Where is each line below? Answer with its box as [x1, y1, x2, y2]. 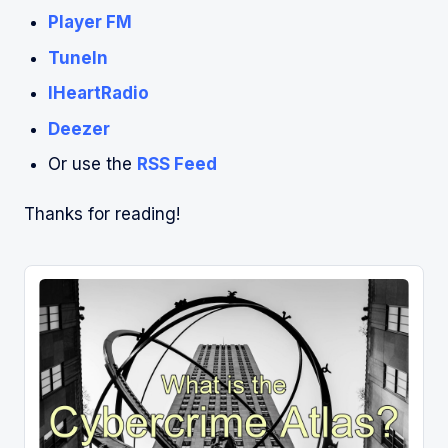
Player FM [48, 12, 132, 33]
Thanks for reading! [24, 204, 180, 225]
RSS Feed [137, 154, 217, 175]
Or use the [48, 154, 137, 175]
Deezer [48, 118, 110, 139]
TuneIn [48, 47, 108, 68]
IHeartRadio [48, 83, 149, 104]
